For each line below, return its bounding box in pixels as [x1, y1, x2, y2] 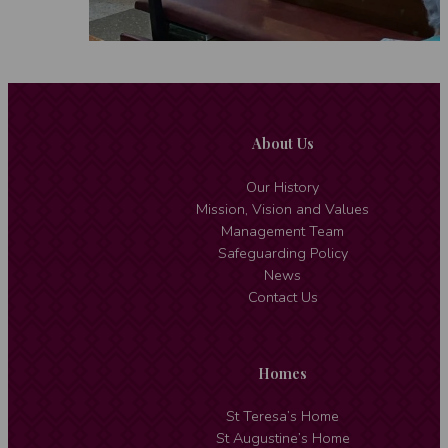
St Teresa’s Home [226, 407, 340, 427]
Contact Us [247, 287, 318, 307]
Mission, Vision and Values [196, 199, 370, 219]
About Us [251, 133, 314, 154]
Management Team [221, 221, 345, 241]
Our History [246, 177, 320, 197]
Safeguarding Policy [217, 243, 348, 263]
